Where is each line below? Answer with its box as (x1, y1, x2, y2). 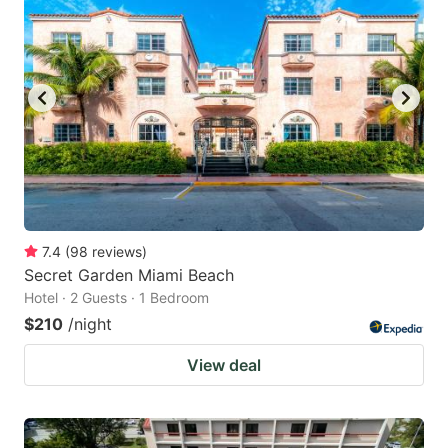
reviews (92, 243, 142, 261)
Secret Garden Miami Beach (24, 265, 234, 286)
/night (68, 314, 112, 335)
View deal (187, 355, 261, 376)
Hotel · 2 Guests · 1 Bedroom (24, 289, 209, 307)
